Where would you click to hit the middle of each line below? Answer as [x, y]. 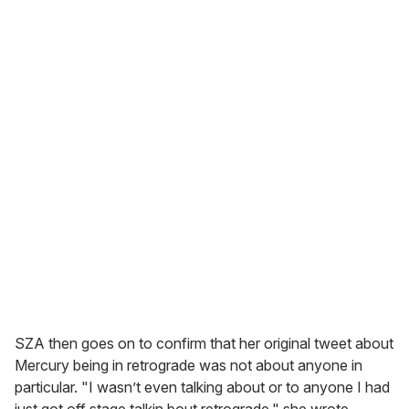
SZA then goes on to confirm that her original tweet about [204, 343]
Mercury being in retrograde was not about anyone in [189, 365]
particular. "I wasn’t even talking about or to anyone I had [202, 387]
